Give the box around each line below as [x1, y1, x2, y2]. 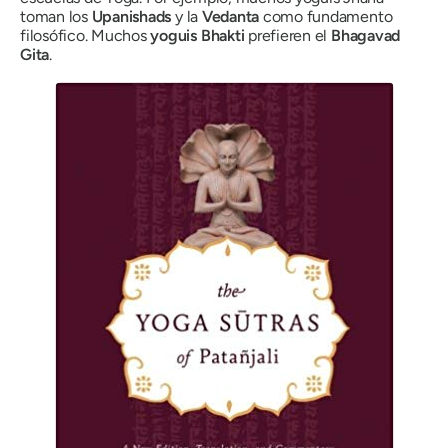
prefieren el [244, 26, 331, 46]
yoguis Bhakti [150, 26, 245, 46]
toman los [20, 7, 92, 27]
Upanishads [91, 7, 172, 27]
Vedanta [201, 7, 260, 27]
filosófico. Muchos [20, 26, 151, 46]
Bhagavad [330, 26, 401, 46]
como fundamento [262, 7, 393, 27]
